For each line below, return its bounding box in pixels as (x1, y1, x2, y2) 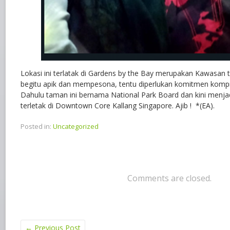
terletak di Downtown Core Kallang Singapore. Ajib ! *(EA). (21, 100, 215, 110)
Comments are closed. (127, 172, 212, 184)
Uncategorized (53, 121, 99, 131)
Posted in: (21, 121, 51, 131)
